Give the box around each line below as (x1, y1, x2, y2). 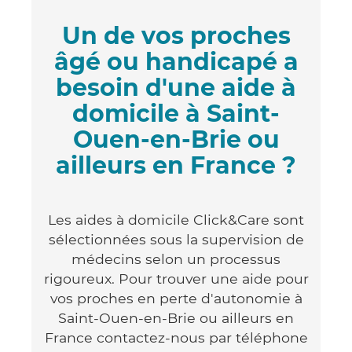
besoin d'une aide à (56, 72, 296, 102)
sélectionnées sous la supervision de (48, 230, 304, 247)
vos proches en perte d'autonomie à (49, 289, 302, 306)
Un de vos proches (61, 20, 291, 50)
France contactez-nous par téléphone (44, 328, 308, 346)
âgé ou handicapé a (53, 46, 299, 76)
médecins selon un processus (71, 250, 280, 267)
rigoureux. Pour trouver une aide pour (43, 269, 309, 287)
